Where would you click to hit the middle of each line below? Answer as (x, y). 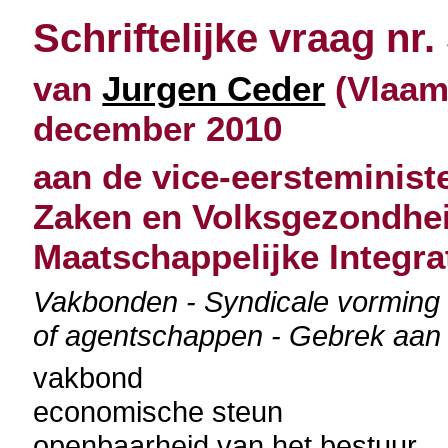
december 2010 (158, 128)
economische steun (158, 411)
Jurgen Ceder (214, 88)
